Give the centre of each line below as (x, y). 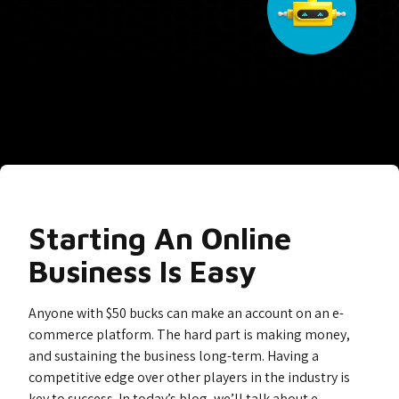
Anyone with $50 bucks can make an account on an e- (186, 313)
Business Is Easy (142, 271)
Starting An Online (160, 238)
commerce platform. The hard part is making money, (189, 334)
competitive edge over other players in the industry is (189, 377)
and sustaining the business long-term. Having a (174, 356)
